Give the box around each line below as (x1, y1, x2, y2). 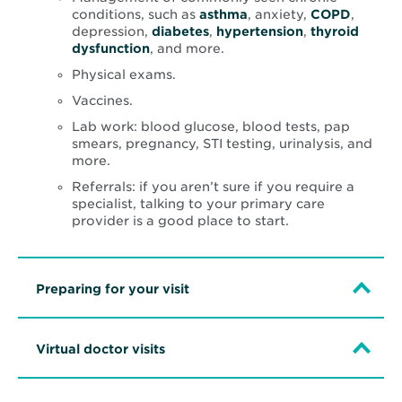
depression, (72, 24, 152, 39)
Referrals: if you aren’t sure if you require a (72, 179, 354, 195)
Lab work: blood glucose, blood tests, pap (72, 119, 350, 135)
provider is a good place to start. (72, 214, 289, 229)
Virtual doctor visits (36, 342, 165, 357)
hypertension (216, 24, 303, 39)
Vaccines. (72, 93, 133, 109)
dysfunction (72, 41, 150, 57)
